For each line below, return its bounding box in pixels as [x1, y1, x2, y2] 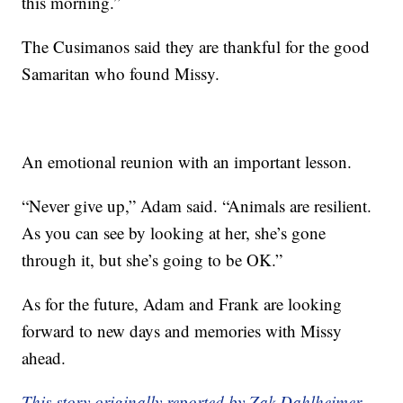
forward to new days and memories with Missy [22, 318, 343, 342]
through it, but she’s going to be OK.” [22, 247, 283, 271]
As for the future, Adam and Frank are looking [22, 291, 343, 315]
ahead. [22, 345, 67, 369]
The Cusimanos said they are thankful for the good [22, 34, 371, 58]
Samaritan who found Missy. [22, 61, 220, 85]
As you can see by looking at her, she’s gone [22, 220, 327, 244]
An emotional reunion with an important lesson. [22, 149, 353, 173]
